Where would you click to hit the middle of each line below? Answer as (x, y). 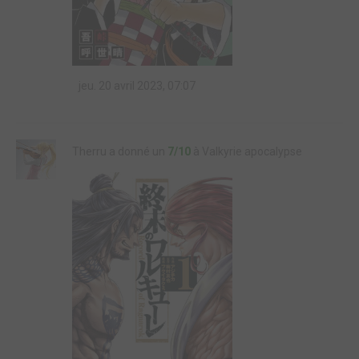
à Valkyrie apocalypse (246, 151)
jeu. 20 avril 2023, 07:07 (136, 85)
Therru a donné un (120, 151)
